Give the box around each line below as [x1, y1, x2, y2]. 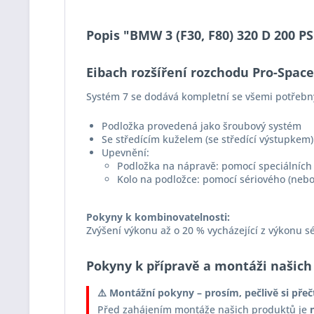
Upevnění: [102, 146, 149, 159]
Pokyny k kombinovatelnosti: [86, 210, 230, 224]
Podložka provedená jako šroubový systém [102, 119, 301, 132]
